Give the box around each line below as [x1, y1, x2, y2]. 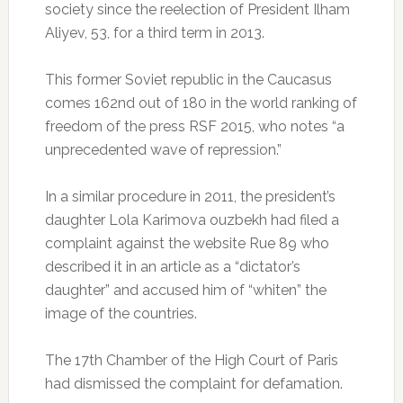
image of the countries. [44, 305, 197, 323]
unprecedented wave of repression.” [44, 141, 282, 159]
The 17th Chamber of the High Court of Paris [44, 352, 338, 370]
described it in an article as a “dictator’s [44, 258, 300, 276]
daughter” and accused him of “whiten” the [44, 282, 327, 300]
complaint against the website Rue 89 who [44, 235, 329, 253]
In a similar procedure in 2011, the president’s [44, 188, 336, 206]
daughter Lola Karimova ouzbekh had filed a [44, 211, 339, 229]
